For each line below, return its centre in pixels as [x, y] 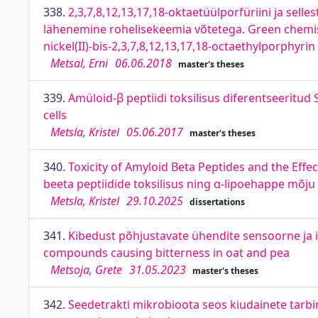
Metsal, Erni [79, 63]
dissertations [217, 202]
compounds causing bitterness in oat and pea [166, 253]
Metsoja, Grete [86, 270]
